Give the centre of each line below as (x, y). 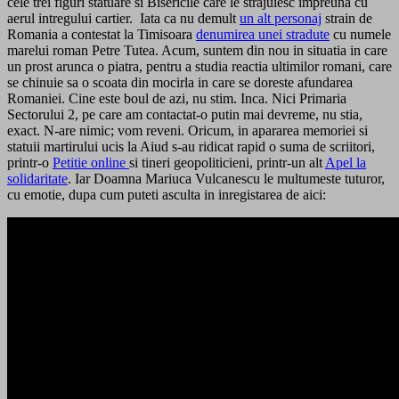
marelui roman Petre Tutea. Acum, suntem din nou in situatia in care (197, 51)
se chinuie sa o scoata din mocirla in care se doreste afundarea (180, 83)
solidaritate (37, 179)
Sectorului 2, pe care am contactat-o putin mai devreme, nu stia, (185, 115)
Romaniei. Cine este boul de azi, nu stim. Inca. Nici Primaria (177, 99)
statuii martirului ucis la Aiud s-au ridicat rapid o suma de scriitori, (191, 147)
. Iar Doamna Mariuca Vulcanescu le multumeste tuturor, (226, 179)
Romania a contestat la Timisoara (102, 35)
